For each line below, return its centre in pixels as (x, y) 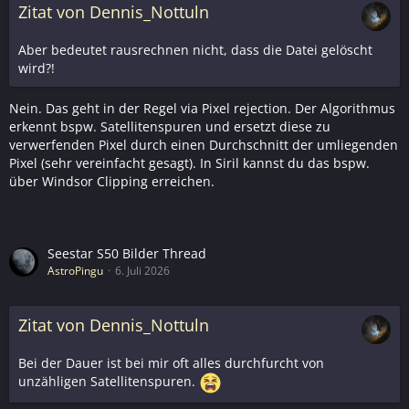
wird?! (37, 68)
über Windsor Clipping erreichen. (112, 182)
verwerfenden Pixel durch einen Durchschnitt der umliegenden (204, 145)
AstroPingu (75, 271)
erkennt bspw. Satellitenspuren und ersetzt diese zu (170, 127)
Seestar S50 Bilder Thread (127, 254)
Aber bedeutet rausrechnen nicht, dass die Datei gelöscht (195, 50)
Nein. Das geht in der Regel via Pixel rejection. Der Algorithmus (202, 109)
